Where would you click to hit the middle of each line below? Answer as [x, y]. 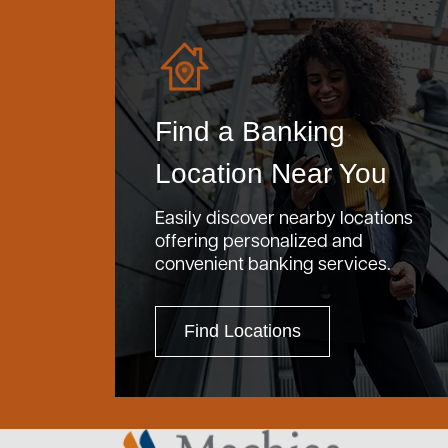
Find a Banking [250, 131]
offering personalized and [259, 239]
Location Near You [271, 173]
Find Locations [242, 331]
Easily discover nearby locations [284, 216]
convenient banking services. [273, 262]
